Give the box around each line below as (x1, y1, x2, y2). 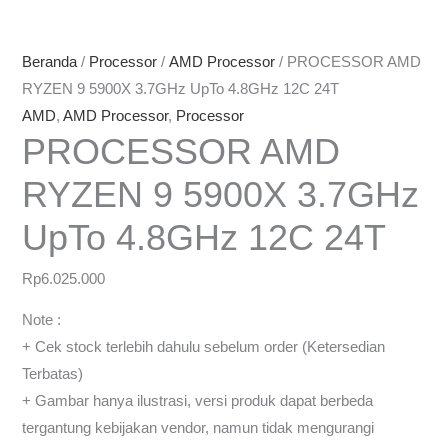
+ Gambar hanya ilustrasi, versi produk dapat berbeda (22, 393, 374, 410)
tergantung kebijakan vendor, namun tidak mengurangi (22, 420, 375, 437)
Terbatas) (22, 366, 84, 383)
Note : (22, 312, 62, 329)
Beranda (22, 53, 78, 70)
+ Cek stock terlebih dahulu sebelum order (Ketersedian (22, 339, 386, 356)
